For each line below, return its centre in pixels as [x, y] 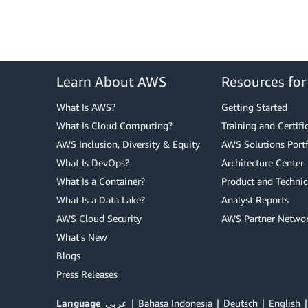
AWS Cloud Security [99, 218]
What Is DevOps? [93, 163]
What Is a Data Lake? [101, 200]
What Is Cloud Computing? [114, 125]
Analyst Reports [255, 200]
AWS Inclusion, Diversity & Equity [128, 144]
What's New [82, 237]
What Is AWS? [86, 107]
